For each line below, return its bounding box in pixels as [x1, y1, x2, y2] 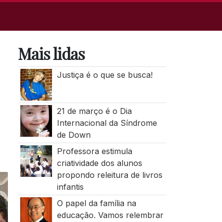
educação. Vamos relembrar [56, 210, 164, 220]
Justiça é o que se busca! [56, 70, 153, 80]
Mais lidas [18, 43, 85, 64]
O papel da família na [56, 198, 136, 208]
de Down [56, 130, 91, 140]
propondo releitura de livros [56, 170, 163, 180]
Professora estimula [56, 146, 132, 156]
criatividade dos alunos [56, 158, 142, 168]
